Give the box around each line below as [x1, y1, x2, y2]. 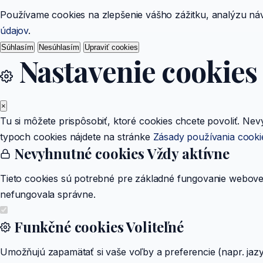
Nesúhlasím [38, 43, 79, 52]
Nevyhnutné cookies [11, 144, 147, 163]
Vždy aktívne [147, 144, 230, 163]
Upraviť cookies [84, 43, 138, 52]
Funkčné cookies [11, 217, 127, 236]
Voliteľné [126, 217, 184, 236]
